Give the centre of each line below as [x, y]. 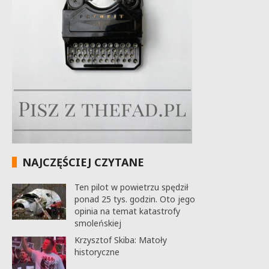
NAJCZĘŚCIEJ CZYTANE [83, 162]
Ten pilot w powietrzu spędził [131, 187]
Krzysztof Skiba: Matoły [120, 240]
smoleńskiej [98, 223]
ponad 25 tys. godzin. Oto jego [134, 199]
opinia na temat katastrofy [127, 211]
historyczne [97, 252]
